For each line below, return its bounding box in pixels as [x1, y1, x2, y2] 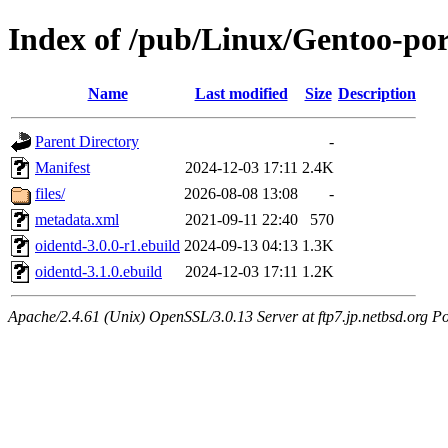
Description [338, 84, 416, 102]
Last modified [194, 84, 288, 102]
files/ [35, 184, 65, 202]
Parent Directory [35, 132, 139, 150]
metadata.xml [35, 210, 119, 228]
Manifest [35, 158, 90, 176]
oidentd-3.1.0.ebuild [35, 262, 162, 280]
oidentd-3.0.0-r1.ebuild [35, 236, 180, 254]
